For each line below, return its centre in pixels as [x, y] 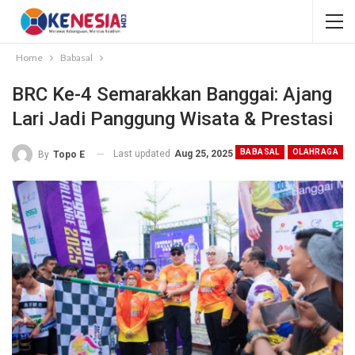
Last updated [143, 154]
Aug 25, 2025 [204, 154]
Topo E [69, 154]
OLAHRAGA [315, 152]
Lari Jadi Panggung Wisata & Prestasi [172, 119]
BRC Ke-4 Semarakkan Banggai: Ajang [172, 94]
